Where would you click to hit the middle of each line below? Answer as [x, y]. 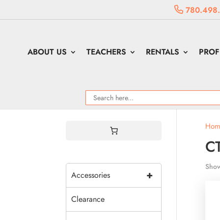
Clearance [88, 199]
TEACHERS [107, 52]
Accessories [91, 175]
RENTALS [163, 52]
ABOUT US [47, 52]
